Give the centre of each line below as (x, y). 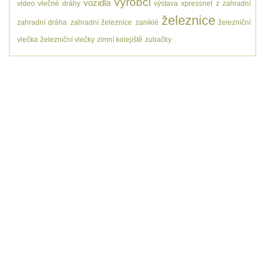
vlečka (28, 39)
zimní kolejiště (120, 39)
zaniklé (147, 22)
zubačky (158, 39)
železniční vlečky (67, 39)
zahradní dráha (42, 22)
